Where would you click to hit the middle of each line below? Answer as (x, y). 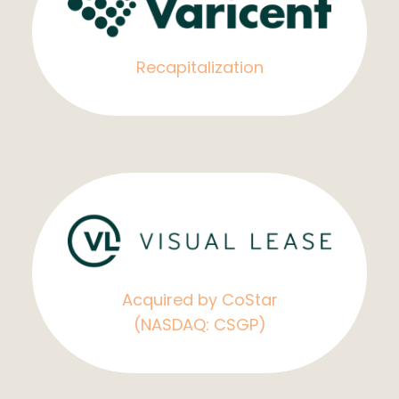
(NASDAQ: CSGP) (199, 325)
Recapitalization (199, 68)
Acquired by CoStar (199, 300)
